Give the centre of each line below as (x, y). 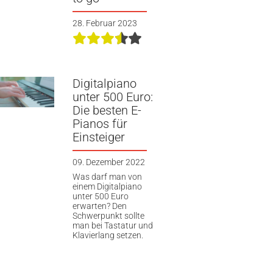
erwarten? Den (99, 206)
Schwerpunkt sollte (108, 215)
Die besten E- (107, 111)
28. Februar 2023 (105, 23)
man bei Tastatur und (112, 225)
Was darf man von (107, 176)
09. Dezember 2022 (108, 162)
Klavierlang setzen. (108, 235)
